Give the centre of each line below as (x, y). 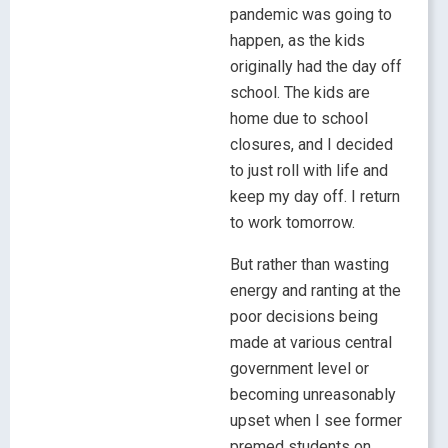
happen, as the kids (297, 41)
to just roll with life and (309, 171)
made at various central (311, 343)
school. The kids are (300, 93)
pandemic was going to (311, 15)
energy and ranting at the (315, 291)
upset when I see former (316, 421)
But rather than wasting (309, 265)
